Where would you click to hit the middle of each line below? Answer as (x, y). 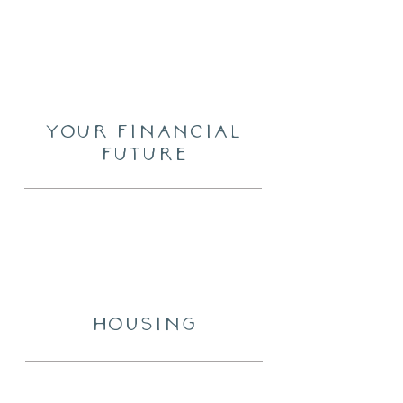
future (143, 153)
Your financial (143, 131)
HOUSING (144, 323)
